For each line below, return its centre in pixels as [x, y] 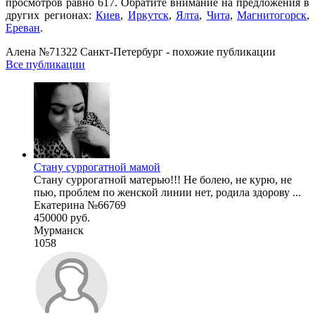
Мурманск [59, 230]
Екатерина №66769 [80, 205]
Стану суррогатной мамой [97, 167]
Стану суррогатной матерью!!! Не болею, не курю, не [163, 179]
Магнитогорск [272, 15]
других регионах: [51, 15]
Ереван [23, 27]
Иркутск [148, 15]
